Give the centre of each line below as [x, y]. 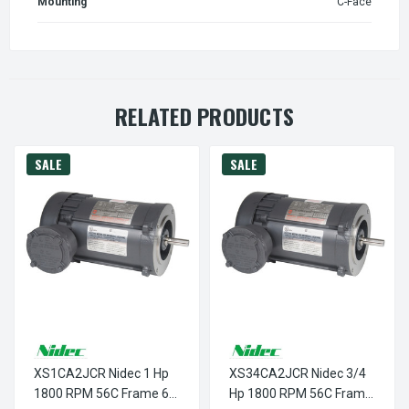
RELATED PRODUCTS [204, 115]
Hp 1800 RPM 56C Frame [300, 393]
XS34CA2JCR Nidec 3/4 [297, 373]
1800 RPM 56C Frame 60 [105, 393]
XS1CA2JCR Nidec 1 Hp [101, 373]
